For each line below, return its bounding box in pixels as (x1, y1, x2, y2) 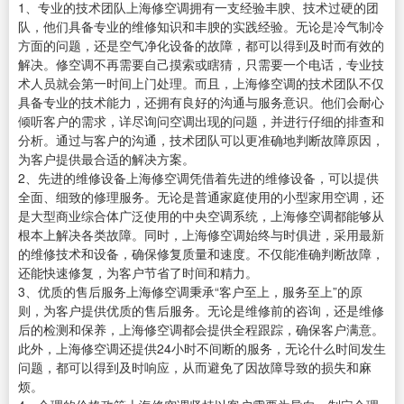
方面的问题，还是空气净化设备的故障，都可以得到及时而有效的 (18, 36, 384, 55)
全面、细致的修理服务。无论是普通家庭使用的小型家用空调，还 (18, 188, 384, 207)
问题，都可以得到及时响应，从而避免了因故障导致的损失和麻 (18, 358, 372, 377)
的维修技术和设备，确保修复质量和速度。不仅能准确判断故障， (18, 244, 384, 263)
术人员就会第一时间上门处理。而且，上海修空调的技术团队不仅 (18, 74, 384, 93)
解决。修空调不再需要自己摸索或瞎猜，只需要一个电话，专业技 (18, 55, 384, 74)
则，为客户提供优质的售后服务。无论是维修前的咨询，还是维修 (18, 301, 384, 320)
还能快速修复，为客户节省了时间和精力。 (18, 263, 258, 282)
